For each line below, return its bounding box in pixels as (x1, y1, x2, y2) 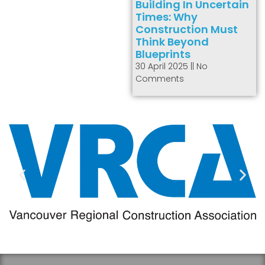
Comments (135, 73, 184, 85)
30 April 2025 (135, 60, 190, 73)
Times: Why (135, 9, 198, 25)
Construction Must (135, 22, 238, 37)
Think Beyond (135, 34, 209, 50)
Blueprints (135, 47, 190, 62)
